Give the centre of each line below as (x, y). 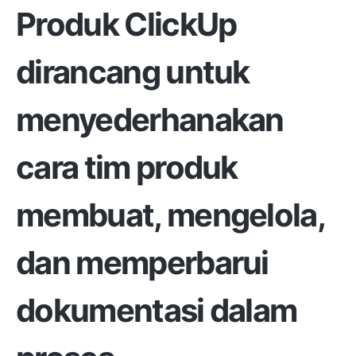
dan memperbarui (142, 263)
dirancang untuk (133, 72)
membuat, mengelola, (170, 215)
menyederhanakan (150, 120)
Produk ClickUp (126, 25)
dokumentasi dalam (157, 311)
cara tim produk (127, 168)
